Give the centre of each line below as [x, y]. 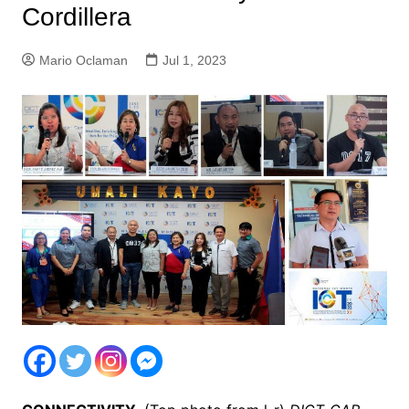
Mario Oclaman [83, 60]
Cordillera [76, 17]
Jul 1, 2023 [194, 60]
